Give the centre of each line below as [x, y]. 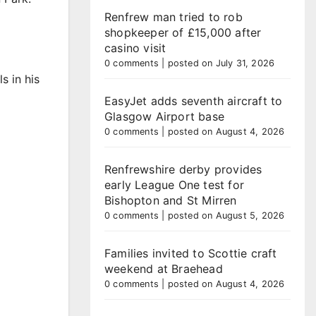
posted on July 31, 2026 [221, 63]
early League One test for [174, 185]
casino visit [135, 48]
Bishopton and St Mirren [171, 200]
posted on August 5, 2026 [226, 215]
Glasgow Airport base [164, 116]
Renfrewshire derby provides [183, 169]
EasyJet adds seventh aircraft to [194, 101]
